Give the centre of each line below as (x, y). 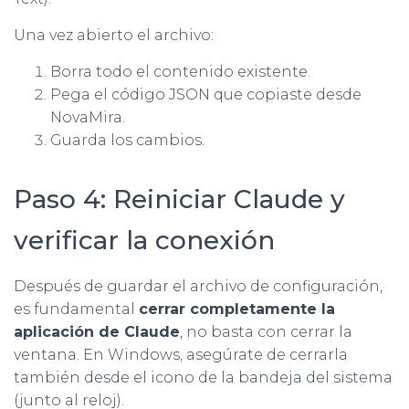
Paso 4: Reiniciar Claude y (179, 199)
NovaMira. (88, 118)
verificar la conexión (144, 241)
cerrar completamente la (237, 309)
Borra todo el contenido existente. (180, 72)
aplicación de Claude (97, 332)
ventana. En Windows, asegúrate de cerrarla (181, 355)
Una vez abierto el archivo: (114, 36)
